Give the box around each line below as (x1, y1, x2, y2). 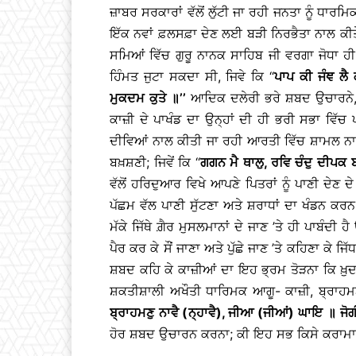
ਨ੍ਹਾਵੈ (188, 304, 216, 320)
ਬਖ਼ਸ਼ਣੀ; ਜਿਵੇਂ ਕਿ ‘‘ (110, 153, 200, 170)
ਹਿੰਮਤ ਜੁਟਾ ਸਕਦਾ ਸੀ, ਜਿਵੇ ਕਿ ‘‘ (110, 68, 275, 84)
